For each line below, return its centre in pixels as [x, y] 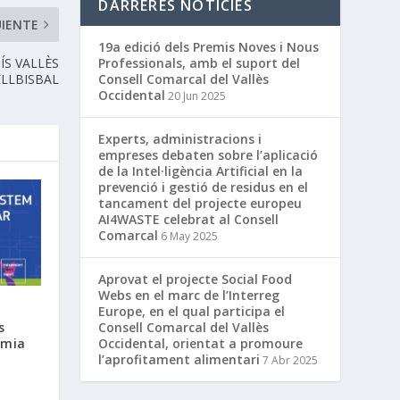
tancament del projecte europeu [200, 204]
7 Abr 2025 [291, 361]
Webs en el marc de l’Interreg [189, 296]
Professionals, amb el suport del [200, 63]
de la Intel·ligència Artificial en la [201, 171]
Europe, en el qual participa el [192, 312]
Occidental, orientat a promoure [201, 344]
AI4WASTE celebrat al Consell [189, 220]
